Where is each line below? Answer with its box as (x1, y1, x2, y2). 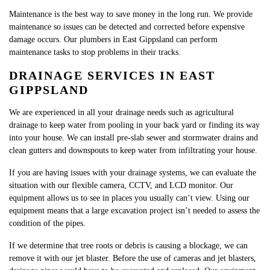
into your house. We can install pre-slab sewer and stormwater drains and (9, 133, 258, 142)
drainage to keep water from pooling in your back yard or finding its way (9, 121, 260, 130)
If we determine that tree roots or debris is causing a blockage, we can (9, 241, 248, 250)
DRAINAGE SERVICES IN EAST (9, 69, 215, 82)
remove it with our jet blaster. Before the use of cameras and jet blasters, (9, 254, 256, 263)
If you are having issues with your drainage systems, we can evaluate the (9, 168, 256, 177)
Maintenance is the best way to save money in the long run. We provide (9, 10, 253, 19)
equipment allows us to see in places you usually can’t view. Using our (9, 193, 250, 202)
